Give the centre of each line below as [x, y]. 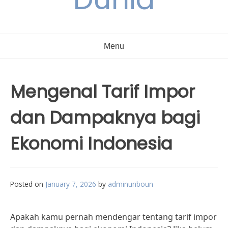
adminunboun [131, 184]
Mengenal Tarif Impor [103, 92]
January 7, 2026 [71, 184]
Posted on [28, 184]
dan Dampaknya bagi [105, 118]
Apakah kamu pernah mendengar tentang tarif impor [113, 217]
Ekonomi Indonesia [91, 144]
